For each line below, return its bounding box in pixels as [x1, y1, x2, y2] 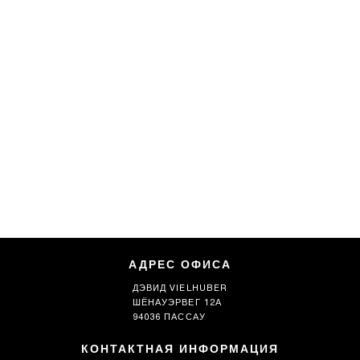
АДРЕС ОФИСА [129, 260, 231, 272]
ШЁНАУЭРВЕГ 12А [133, 299, 222, 309]
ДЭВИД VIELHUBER [133, 284, 227, 294]
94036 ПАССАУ [133, 313, 206, 323]
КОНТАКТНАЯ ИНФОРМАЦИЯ [81, 344, 279, 356]
